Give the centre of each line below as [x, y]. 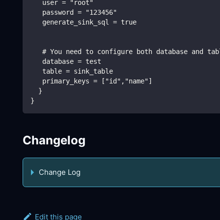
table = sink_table [72, 71]
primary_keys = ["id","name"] [91, 81]
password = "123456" [74, 12]
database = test [66, 61]
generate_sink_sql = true [83, 22]
